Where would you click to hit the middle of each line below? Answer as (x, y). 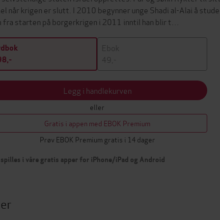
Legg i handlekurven (97, 90)
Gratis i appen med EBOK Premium (97, 123)
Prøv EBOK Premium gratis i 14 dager (97, 139)
